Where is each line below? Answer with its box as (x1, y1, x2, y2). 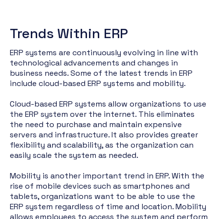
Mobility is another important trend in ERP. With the (10, 171, 204, 181)
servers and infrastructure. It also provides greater (10, 130, 198, 140)
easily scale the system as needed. (10, 150, 138, 160)
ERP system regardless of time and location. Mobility (10, 201, 206, 212)
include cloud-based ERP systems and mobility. (10, 78, 186, 88)
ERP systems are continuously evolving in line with (10, 47, 198, 58)
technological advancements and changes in (10, 58, 178, 68)
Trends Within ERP (10, 24, 128, 42)
